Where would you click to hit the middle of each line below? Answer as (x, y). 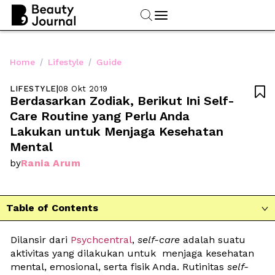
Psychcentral (101, 239)
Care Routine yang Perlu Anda (100, 116)
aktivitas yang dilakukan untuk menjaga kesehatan (132, 253)
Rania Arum (51, 163)
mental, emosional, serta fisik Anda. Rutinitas (119, 266)
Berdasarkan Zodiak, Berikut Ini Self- (122, 100)
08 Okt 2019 (83, 88)
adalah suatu (213, 239)
